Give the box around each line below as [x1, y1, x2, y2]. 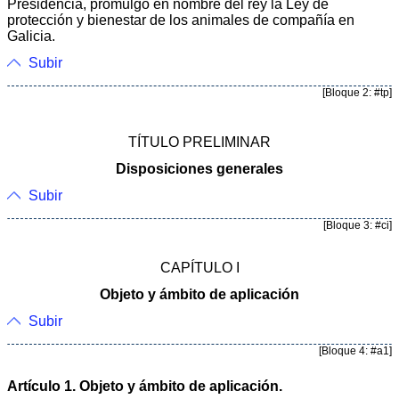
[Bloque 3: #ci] [323, 218, 392, 232]
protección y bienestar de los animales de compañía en [7, 12, 354, 28]
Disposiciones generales [116, 160, 283, 176]
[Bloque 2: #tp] [322, 85, 392, 99]
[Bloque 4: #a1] [319, 344, 392, 357]
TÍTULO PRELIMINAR [128, 134, 271, 150]
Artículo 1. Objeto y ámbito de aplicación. [7, 378, 282, 394]
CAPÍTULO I [159, 259, 240, 275]
